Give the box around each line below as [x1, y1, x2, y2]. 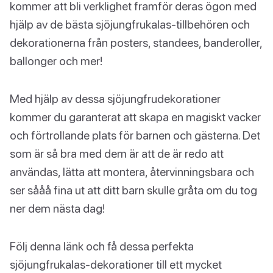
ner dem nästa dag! [10, 201, 105, 216]
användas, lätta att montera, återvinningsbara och [10, 165, 254, 179]
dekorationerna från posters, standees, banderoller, [10, 35, 262, 50]
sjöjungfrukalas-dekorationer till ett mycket [10, 257, 222, 272]
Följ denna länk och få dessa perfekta [10, 239, 194, 253]
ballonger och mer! [10, 54, 102, 68]
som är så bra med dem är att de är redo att [10, 146, 224, 161]
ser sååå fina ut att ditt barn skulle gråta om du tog [10, 183, 257, 197]
